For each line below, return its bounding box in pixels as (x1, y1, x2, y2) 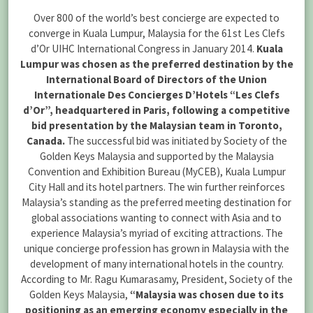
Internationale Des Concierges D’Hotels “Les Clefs (34, 87, 279, 101)
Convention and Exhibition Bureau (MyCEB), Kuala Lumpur (27, 164, 286, 178)
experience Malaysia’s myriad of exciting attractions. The (30, 226, 283, 240)
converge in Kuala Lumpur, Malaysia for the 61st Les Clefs (28, 26, 285, 40)
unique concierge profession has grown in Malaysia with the (24, 241, 289, 255)
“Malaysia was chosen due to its (130, 287, 284, 301)
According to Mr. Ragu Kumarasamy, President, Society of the (20, 272, 293, 286)
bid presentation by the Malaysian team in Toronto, (31, 118, 282, 132)
